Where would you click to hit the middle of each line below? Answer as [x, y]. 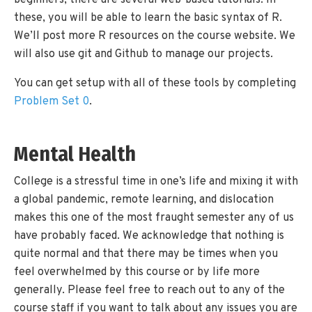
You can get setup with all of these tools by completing [155, 84]
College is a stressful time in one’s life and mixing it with [156, 181]
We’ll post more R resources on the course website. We [155, 37]
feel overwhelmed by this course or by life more [137, 272]
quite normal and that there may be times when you [146, 254]
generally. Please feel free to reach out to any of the [149, 290]
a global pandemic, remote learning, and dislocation [144, 200]
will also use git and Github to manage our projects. [143, 55]
